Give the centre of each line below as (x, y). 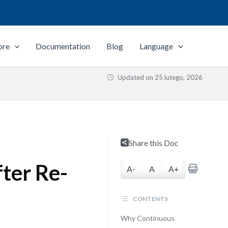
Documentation (63, 46)
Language (156, 46)
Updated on (135, 77)
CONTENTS (150, 199)
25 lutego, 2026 (179, 77)
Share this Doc (153, 143)
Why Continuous (147, 218)
